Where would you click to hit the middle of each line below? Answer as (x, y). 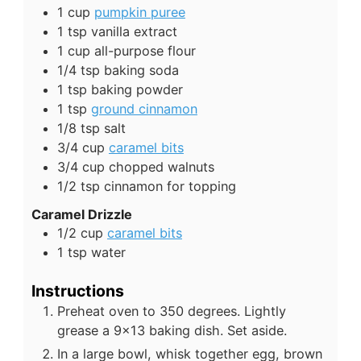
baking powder (137, 90)
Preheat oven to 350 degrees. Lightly (171, 311)
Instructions (77, 290)
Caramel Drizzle (81, 215)
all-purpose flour (145, 51)
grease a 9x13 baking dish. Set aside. (172, 330)
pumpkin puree (139, 12)
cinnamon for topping (170, 187)
